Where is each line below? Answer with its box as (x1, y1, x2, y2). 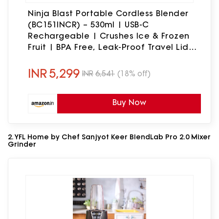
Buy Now (112, 97, 146, 108)
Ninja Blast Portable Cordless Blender (28, 8, 189, 19)
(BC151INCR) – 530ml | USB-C (28, 20, 149, 30)
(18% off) (117, 68, 151, 78)
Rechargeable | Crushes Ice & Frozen (28, 31, 190, 41)
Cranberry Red (28, 53, 91, 64)
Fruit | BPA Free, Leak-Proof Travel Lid (28, 42, 189, 52)
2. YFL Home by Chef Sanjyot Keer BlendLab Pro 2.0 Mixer (8, 132, 211, 142)
